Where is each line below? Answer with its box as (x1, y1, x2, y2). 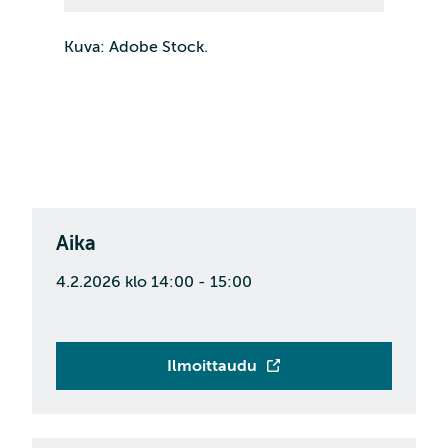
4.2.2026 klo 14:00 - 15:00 (56, 273, 252, 292)
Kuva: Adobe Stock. (64, 38, 208, 57)
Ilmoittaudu (167, 357, 257, 376)
